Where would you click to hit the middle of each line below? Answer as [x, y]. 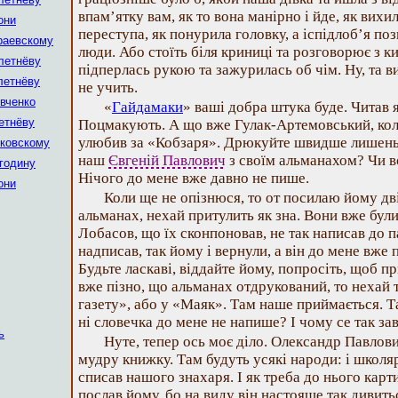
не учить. [108, 88]
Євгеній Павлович [167, 160]
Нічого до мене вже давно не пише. [194, 178]
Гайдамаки [147, 107]
